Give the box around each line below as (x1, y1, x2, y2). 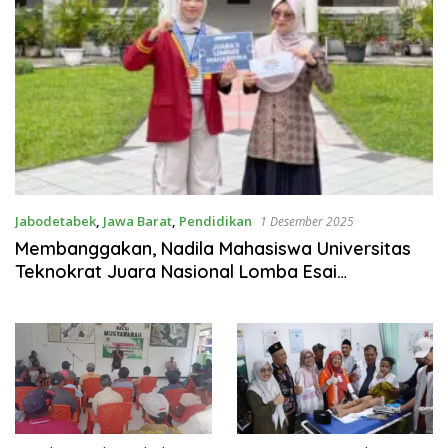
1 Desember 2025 (260, 212, 354, 230)
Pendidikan (179, 211, 252, 230)
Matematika (15, 282, 117, 306)
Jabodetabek (15, 211, 96, 230)
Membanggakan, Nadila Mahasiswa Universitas (15, 236, 411, 260)
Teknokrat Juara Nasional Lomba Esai (15, 259, 337, 283)
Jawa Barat (103, 211, 172, 230)
